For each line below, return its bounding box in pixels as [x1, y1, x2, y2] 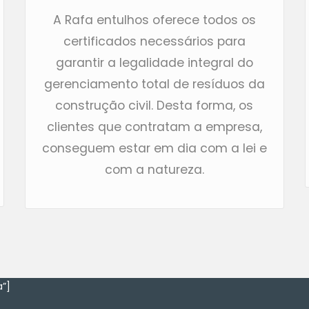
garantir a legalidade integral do [55, 54, 253, 72]
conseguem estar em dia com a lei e [41, 140, 267, 157]
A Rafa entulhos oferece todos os [52, 12, 256, 29]
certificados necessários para [63, 33, 246, 50]
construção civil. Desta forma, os [55, 97, 254, 114]
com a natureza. [104, 161, 204, 179]
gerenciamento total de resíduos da [43, 76, 265, 93]
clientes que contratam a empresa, [46, 119, 262, 136]
